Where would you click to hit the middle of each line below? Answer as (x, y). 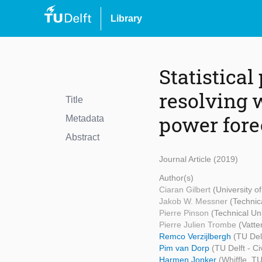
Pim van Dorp (185, 248)
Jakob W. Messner (194, 201)
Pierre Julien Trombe (199, 225)
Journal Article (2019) (199, 159)
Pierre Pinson (185, 213)
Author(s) (176, 178)
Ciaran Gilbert (186, 190)
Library (126, 18)
